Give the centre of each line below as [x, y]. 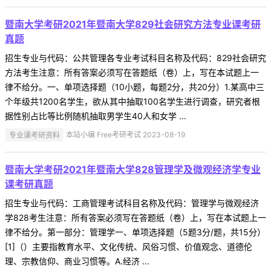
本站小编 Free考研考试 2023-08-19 [125, 135]
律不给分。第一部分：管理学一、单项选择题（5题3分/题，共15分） [135, 232]
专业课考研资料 [35, 135]
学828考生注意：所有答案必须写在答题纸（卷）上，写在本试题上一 [135, 218]
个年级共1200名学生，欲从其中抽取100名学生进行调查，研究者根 [132, 102]
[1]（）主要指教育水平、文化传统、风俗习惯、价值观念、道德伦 [129, 247]
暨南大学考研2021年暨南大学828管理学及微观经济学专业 [133, 170]
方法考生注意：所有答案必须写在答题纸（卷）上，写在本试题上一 [132, 73]
